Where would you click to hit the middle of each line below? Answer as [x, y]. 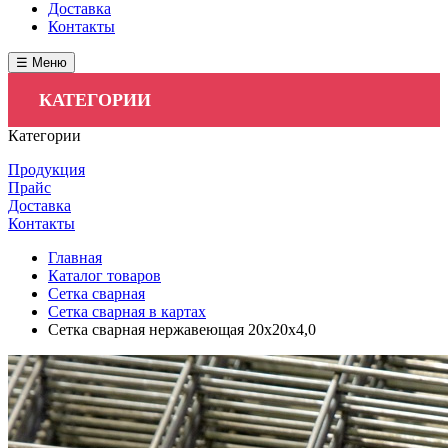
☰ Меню [41, 62]
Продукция [46, 169]
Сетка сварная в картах [127, 311]
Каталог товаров [104, 275]
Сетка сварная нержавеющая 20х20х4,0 [182, 329]
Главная [75, 257]
